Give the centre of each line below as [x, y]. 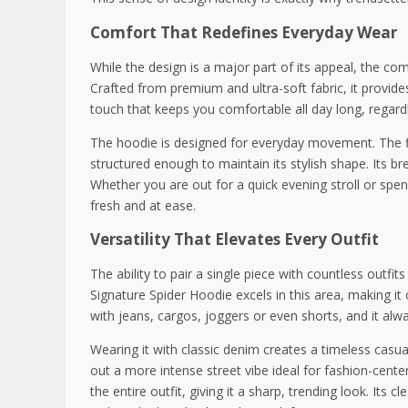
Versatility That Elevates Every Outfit [235, 239]
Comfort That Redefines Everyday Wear [244, 32]
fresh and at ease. [143, 205]
